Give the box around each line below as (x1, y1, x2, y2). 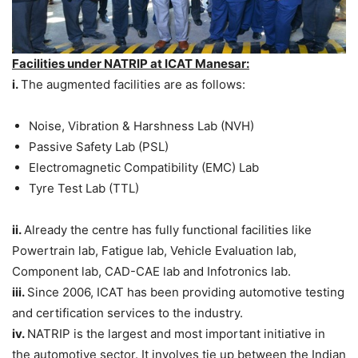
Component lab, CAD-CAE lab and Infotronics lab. (12, 264, 291, 280)
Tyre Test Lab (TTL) (29, 181, 139, 197)
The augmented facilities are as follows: (21, 77, 245, 93)
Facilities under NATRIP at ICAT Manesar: (12, 56, 249, 72)
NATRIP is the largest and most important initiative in (27, 326, 325, 342)
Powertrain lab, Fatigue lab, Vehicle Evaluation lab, (12, 243, 296, 259)
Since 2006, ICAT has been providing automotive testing (27, 284, 344, 300)
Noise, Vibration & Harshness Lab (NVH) (29, 118, 254, 134)
